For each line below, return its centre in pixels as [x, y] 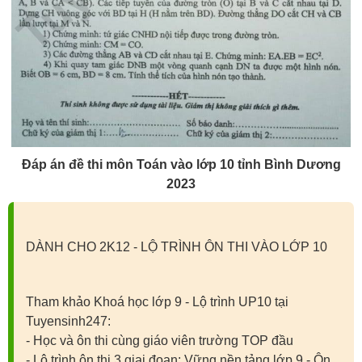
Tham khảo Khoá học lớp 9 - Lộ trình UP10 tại [157, 301]
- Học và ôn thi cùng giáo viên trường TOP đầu [160, 340]
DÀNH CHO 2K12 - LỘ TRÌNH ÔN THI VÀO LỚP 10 [177, 246]
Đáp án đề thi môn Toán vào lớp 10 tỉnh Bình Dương [181, 164]
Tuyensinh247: [68, 321]
